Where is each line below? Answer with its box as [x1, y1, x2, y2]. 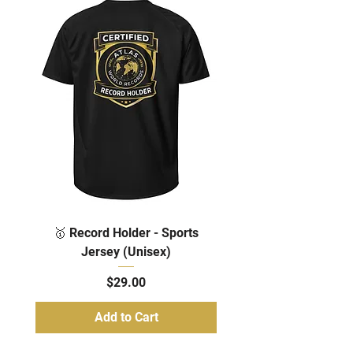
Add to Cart [94, 310, 158, 325]
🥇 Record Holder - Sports [54, 225, 199, 241]
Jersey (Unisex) [81, 244, 171, 260]
